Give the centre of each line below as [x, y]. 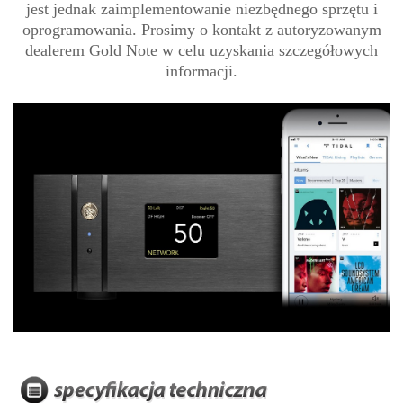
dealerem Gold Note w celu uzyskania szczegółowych [201, 50]
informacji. [201, 71]
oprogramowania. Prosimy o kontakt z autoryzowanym [201, 30]
